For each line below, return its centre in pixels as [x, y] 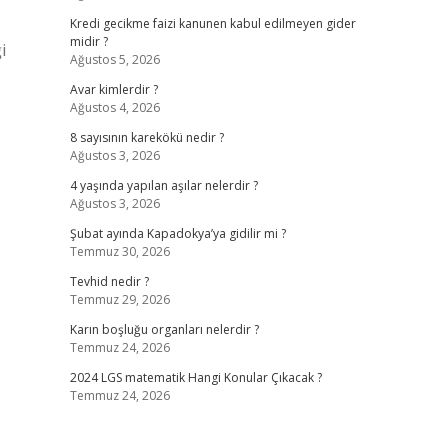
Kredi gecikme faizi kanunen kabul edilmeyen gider [212, 23]
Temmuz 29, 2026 [119, 299]
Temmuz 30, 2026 [119, 251]
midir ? [88, 41]
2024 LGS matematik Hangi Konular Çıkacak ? [195, 377]
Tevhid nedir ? [109, 281]
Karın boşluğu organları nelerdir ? [164, 329]
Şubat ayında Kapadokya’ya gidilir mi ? [177, 233]
